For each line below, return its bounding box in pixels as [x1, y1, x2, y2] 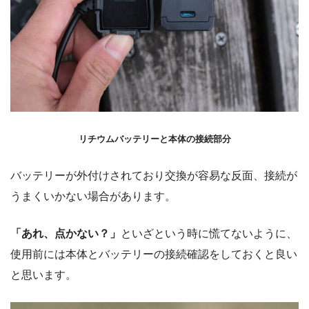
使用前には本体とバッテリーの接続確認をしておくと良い [10, 248, 297, 260]
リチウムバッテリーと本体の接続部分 [78, 133, 231, 144]
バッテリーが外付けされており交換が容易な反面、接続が [10, 169, 297, 181]
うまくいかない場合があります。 [10, 190, 176, 202]
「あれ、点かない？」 [10, 227, 121, 239]
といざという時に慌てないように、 [121, 227, 297, 239]
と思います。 [10, 268, 77, 281]
